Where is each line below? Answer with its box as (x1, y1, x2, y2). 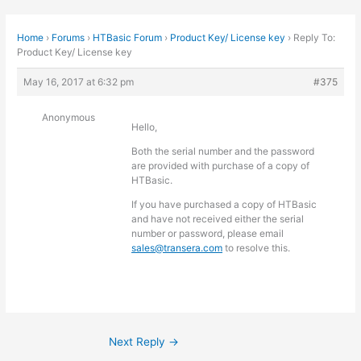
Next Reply (109, 335, 168, 349)
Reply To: (293, 31, 336, 44)
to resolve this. (222, 242, 291, 255)
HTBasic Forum (93, 31, 163, 44)
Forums (52, 31, 85, 44)
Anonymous (41, 111, 95, 124)
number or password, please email (131, 227, 284, 240)
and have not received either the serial (131, 213, 305, 226)
